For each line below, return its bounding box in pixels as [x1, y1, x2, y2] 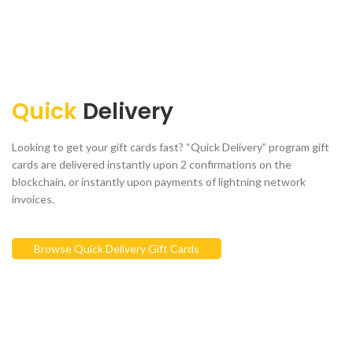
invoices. [12, 192, 54, 206]
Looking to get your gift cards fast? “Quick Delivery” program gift [12, 140, 329, 154]
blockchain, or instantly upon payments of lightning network [12, 175, 306, 189]
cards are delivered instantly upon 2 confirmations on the [12, 158, 292, 172]
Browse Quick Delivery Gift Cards [34, 242, 199, 256]
